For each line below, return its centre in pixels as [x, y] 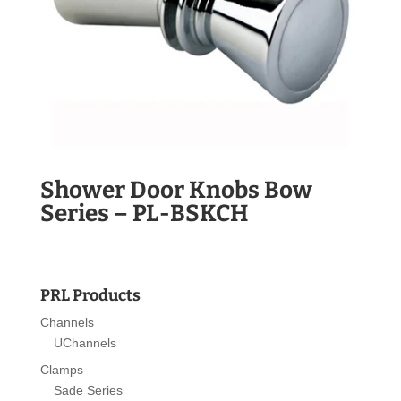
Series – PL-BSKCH [144, 214]
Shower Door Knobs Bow [176, 191]
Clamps [61, 369]
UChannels [85, 342]
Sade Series [88, 390]
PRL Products [90, 295]
